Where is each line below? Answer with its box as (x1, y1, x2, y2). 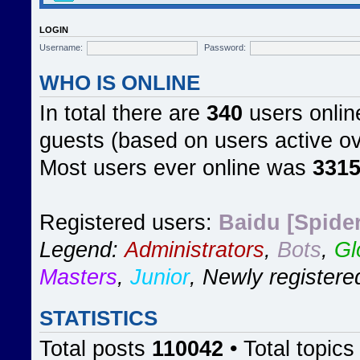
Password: (204, 42, 247, 52)
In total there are (39, 101, 207, 125)
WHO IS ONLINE (39, 72, 200, 94)
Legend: (39, 238, 125, 262)
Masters (39, 265, 117, 289)
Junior (130, 265, 190, 289)
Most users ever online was (39, 156, 313, 180)
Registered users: (39, 211, 219, 235)
